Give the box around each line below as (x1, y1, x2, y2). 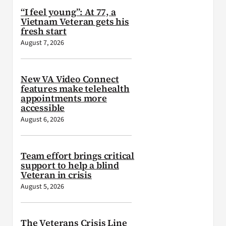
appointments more (20, 92, 107, 105)
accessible (20, 101, 65, 115)
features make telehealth (20, 82, 130, 95)
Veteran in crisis (20, 168, 92, 182)
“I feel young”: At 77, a (20, 6, 116, 19)
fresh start (20, 25, 67, 38)
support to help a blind (20, 159, 119, 172)
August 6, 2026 (20, 115, 64, 125)
